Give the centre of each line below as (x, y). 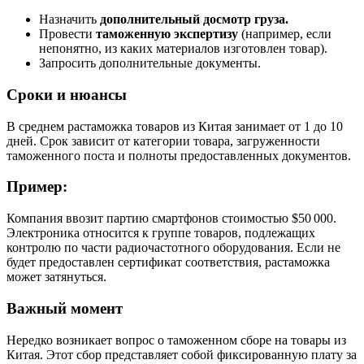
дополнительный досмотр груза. (194, 19)
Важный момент (65, 308)
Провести (67, 34)
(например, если (285, 34)
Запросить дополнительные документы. (150, 63)
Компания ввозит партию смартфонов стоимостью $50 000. (171, 219)
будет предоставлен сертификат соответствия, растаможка (168, 262)
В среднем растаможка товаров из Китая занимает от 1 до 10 (175, 126)
